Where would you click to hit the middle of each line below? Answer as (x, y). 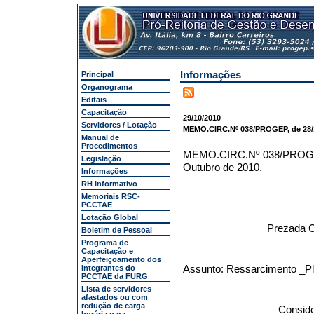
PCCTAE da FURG (115, 276)
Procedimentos (109, 146)
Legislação (101, 158)
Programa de (105, 243)
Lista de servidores (116, 289)
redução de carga (113, 306)
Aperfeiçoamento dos (121, 259)
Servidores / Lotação (119, 125)
